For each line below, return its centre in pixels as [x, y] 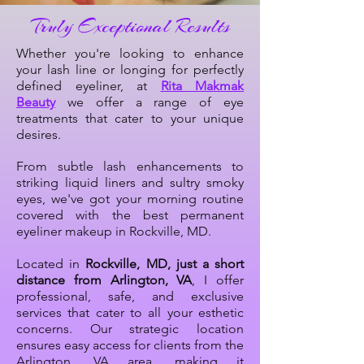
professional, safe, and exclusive [130, 297]
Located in [51, 264]
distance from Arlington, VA [104, 280]
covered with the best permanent [130, 215]
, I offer [218, 280]
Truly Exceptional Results [130, 26]
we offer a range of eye [149, 102]
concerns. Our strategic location [130, 329]
